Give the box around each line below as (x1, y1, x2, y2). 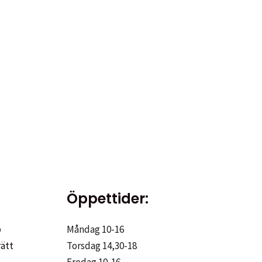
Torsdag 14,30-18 (66, 239, 137, 253)
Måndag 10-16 (66, 223, 124, 236)
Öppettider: (66, 189, 149, 209)
